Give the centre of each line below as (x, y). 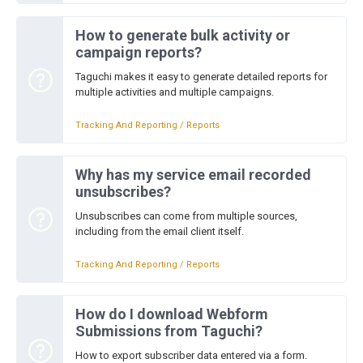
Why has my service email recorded (193, 175)
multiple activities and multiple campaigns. (175, 92)
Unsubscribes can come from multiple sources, (186, 216)
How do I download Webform (172, 314)
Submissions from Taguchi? (169, 331)
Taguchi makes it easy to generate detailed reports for (201, 77)
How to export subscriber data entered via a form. (191, 355)
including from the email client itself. (160, 231)
